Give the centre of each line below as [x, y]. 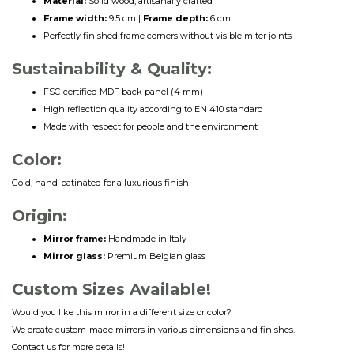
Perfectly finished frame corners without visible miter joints [168, 36]
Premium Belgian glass [155, 256]
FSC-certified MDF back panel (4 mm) [123, 92]
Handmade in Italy [146, 239]
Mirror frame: [75, 239]
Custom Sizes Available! [111, 290]
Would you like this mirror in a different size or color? [122, 313]
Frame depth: [175, 19]
